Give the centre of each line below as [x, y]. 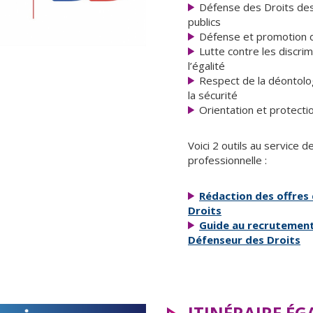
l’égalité [206, 65]
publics [204, 21]
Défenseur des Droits [244, 239]
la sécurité [213, 95]
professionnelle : [227, 160]
